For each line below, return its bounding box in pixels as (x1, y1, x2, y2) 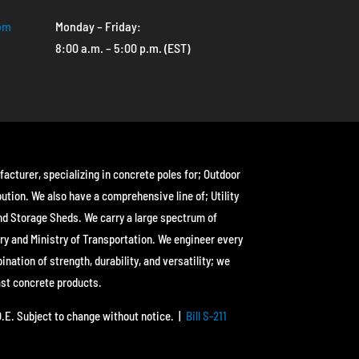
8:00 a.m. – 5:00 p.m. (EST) (54, 40, 190, 56)
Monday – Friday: (54, 18, 141, 34)
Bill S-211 (186, 309, 228, 324)
